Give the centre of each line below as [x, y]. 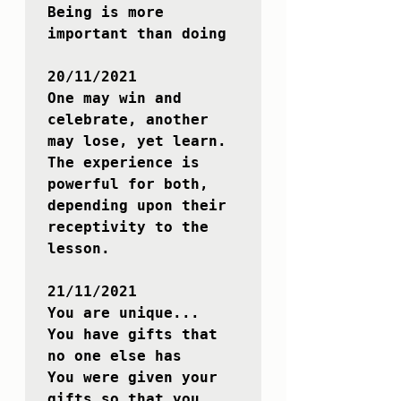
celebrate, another [128, 120]
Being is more [106, 13]
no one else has [115, 356]
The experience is [124, 163]
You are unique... [124, 313]
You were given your [132, 378]
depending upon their [137, 206]
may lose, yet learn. [137, 141]
